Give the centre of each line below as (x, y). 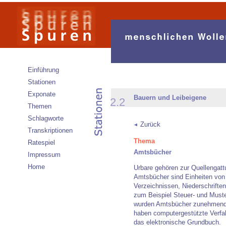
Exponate (42, 94)
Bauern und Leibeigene (170, 98)
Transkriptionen (50, 130)
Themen (40, 106)
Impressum (44, 155)
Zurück (150, 124)
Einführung (43, 70)
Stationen (42, 82)
